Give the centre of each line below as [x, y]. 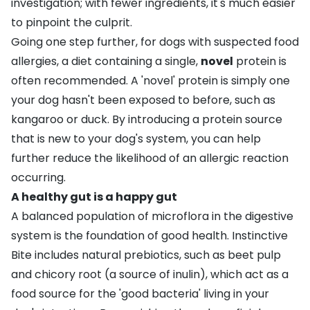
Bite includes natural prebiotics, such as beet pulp [146, 255]
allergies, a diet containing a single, [106, 61]
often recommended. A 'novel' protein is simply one [151, 80]
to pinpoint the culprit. [72, 22]
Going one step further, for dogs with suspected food [155, 42]
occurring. [38, 177]
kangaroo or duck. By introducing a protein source [147, 119]
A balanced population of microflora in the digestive [152, 216]
